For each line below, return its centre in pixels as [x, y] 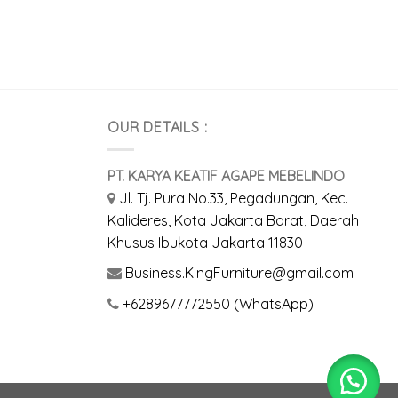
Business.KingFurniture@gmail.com [239, 273]
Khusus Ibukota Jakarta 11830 [205, 242]
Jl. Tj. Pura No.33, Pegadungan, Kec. [234, 198]
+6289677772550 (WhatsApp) [218, 303]
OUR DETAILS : [158, 127]
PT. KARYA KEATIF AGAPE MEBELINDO [226, 175]
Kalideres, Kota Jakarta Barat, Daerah [233, 220]
